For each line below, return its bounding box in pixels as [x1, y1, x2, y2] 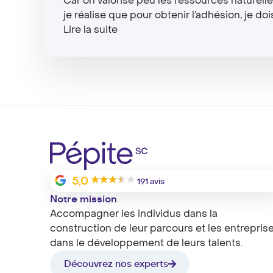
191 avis [137, 176, 165, 186]
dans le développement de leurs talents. [50, 236, 243, 249]
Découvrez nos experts [63, 258, 168, 270]
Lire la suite [63, 24, 118, 37]
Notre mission [50, 193, 117, 205]
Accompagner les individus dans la [50, 207, 218, 220]
